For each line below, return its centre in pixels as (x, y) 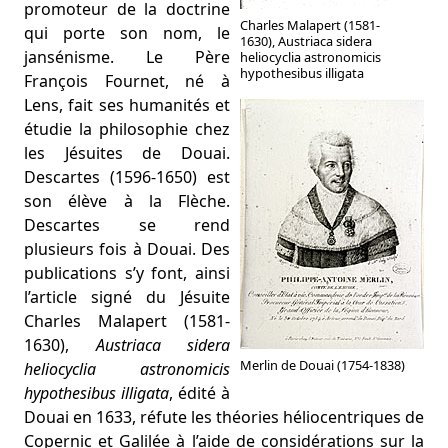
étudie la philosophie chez (127, 129)
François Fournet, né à (127, 81)
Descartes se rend (127, 225)
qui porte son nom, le (127, 33)
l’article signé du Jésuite (127, 297)
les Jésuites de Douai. (127, 153)
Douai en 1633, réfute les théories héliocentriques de (224, 417)
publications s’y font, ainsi (127, 273)
